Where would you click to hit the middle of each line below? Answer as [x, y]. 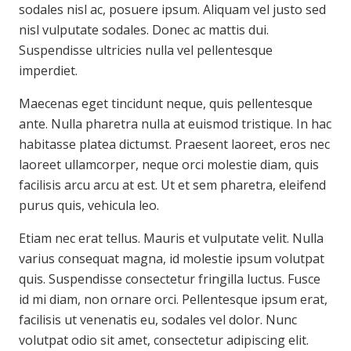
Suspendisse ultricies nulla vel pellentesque [146, 51]
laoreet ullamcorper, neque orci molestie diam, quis [169, 165]
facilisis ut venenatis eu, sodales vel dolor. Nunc [158, 320]
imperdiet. [48, 71]
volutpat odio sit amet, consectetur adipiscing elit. [164, 340]
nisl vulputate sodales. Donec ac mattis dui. [144, 30]
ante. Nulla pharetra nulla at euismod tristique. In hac [175, 124]
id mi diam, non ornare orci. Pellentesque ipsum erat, [173, 300]
